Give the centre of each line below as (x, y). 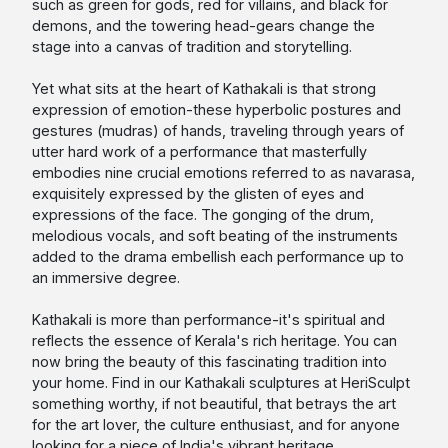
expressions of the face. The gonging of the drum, (203, 215)
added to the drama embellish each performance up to (218, 257)
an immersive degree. (106, 278)
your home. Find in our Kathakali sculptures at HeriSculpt (221, 383)
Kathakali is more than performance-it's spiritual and (208, 320)
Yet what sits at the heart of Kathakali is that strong (204, 89)
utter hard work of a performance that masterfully (199, 152)
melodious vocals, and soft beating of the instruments (215, 236)
